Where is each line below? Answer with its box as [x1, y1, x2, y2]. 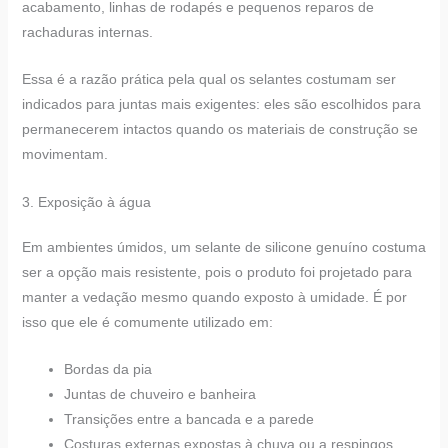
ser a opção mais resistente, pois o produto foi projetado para [21, 263, 412, 280]
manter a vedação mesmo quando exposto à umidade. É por [21, 288, 407, 305]
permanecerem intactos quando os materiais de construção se [21, 121, 418, 138]
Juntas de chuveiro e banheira [63, 386, 256, 403]
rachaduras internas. [21, 24, 153, 41]
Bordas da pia [63, 361, 152, 378]
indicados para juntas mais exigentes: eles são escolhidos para [21, 96, 421, 113]
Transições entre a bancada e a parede [63, 411, 314, 428]
